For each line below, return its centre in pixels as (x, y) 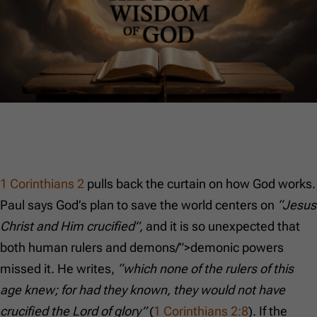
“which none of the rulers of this (206, 269)
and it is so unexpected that (223, 226)
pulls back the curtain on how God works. (200, 184)
